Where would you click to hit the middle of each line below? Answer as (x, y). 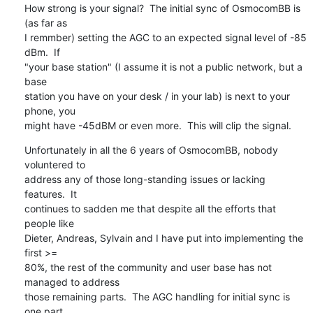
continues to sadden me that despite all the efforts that (150, 208)
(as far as (45, 22)
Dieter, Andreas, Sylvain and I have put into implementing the (163, 238)
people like (49, 223)
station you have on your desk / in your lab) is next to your (157, 96)
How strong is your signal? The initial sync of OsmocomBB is (162, 8)
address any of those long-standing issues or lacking (145, 179)
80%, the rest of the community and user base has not (148, 267)
